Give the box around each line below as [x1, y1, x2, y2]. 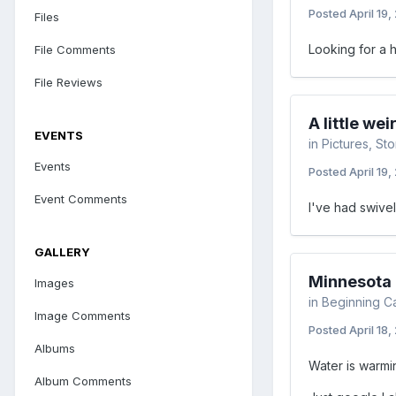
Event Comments [34, 191, 127, 206]
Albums [34, 340, 75, 355]
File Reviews [34, 74, 103, 89]
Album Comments [34, 373, 132, 388]
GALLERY [34, 244, 90, 259]
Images [34, 275, 74, 290]
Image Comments [34, 308, 131, 323]
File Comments [34, 42, 116, 57]
